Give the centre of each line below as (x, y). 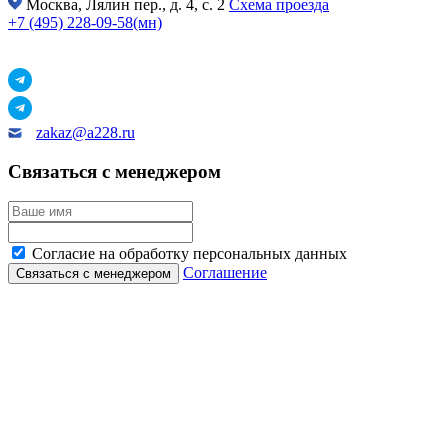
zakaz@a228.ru (85, 132)
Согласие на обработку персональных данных (189, 254)
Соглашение (225, 273)
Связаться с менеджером (114, 171)
